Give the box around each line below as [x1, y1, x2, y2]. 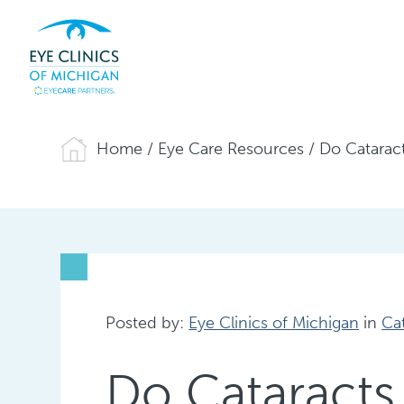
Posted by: [106, 312, 189, 333]
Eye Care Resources [158, 139, 305, 160]
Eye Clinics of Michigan [188, 312, 360, 333]
